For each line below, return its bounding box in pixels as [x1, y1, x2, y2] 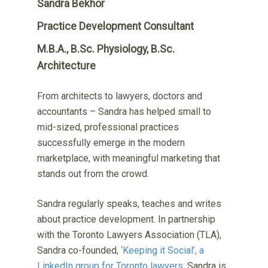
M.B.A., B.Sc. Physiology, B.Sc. [37, 42, 175, 55]
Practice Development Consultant [37, 20, 194, 32]
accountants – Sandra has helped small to [37, 105, 212, 117]
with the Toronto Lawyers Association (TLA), [37, 229, 222, 240]
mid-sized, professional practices [37, 121, 179, 133]
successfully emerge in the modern [37, 136, 185, 148]
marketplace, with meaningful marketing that [37, 152, 221, 164]
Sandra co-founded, [37, 244, 121, 256]
